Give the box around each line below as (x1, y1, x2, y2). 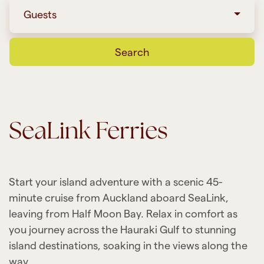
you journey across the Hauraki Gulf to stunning (9, 223, 236, 235)
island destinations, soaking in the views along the (9, 239, 247, 251)
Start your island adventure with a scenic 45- (9, 175, 222, 187)
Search (114, 45, 150, 58)
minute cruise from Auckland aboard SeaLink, (9, 191, 229, 203)
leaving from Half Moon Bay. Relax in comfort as (9, 207, 237, 219)
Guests (24, 8, 57, 20)
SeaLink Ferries (22, 120, 168, 144)
